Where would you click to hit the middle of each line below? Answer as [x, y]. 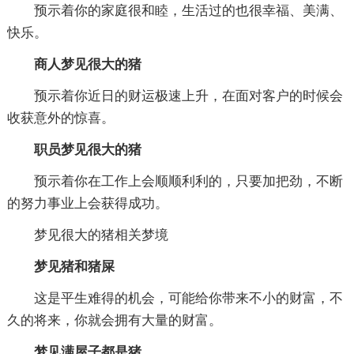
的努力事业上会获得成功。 [87, 203]
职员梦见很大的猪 [74, 149]
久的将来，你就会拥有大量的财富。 [114, 320]
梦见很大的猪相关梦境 [87, 235]
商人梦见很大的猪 [74, 64]
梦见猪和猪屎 [60, 266]
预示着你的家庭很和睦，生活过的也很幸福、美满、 [175, 10]
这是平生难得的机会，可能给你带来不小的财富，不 [175, 298]
